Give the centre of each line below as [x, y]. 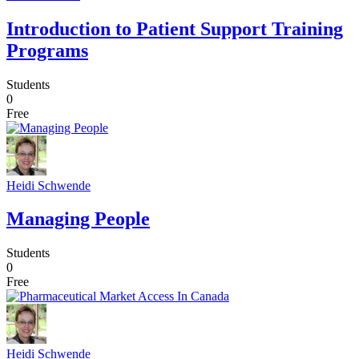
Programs [47, 50]
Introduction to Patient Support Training [175, 28]
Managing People [78, 219]
